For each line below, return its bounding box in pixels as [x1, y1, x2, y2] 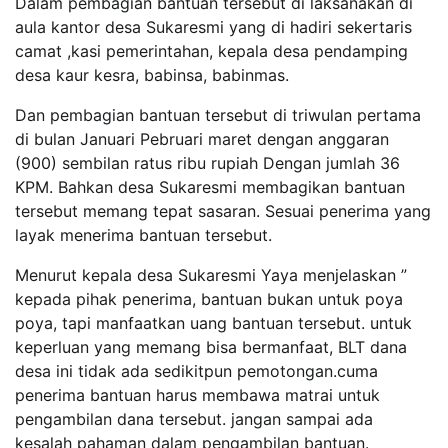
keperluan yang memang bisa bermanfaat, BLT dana [15, 337, 407, 357]
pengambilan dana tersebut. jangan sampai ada [15, 409, 373, 429]
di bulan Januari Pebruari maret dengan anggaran [15, 129, 389, 149]
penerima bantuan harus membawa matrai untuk [15, 385, 380, 405]
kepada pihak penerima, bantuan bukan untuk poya [15, 289, 403, 309]
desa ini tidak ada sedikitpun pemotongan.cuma [15, 361, 378, 381]
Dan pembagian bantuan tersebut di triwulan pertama [15, 105, 421, 125]
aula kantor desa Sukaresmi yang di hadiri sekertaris [15, 17, 412, 37]
